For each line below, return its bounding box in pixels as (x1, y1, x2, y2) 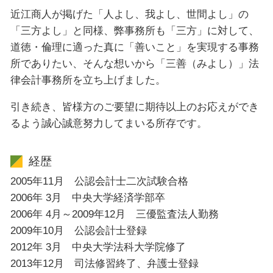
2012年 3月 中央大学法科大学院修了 (10, 241, 186, 253)
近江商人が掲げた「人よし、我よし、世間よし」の (10, 9, 249, 21)
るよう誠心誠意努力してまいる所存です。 (10, 118, 207, 130)
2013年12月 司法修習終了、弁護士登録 (10, 258, 199, 270)
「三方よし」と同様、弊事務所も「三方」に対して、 (10, 25, 259, 37)
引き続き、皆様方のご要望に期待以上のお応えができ (10, 101, 259, 113)
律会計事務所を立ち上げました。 (10, 74, 166, 87)
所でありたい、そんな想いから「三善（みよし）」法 (10, 58, 259, 70)
